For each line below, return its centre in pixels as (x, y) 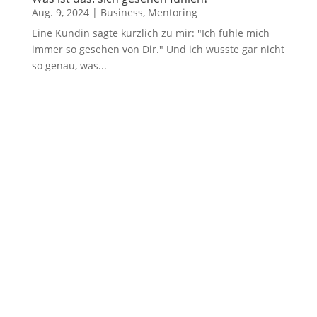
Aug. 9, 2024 (60, 13)
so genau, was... (69, 66)
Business (121, 13)
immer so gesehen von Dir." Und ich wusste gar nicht (158, 50)
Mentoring (172, 13)
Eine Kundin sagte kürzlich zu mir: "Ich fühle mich (150, 33)
